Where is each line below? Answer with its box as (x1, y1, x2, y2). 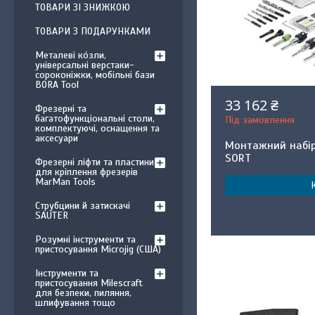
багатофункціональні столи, (35, 112, 155, 124)
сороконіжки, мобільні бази (35, 69, 155, 81)
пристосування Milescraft (35, 277, 143, 289)
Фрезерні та (35, 103, 86, 115)
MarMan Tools (35, 176, 96, 188)
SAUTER (35, 210, 68, 221)
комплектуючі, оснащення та (35, 122, 160, 134)
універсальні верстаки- (35, 59, 134, 71)
